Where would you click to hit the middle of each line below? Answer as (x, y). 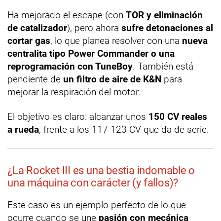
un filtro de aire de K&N (112, 79)
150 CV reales (178, 116)
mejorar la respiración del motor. (74, 92)
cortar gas (29, 40)
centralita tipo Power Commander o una (91, 53)
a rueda (23, 129)
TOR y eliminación (164, 15)
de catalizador (37, 28)
